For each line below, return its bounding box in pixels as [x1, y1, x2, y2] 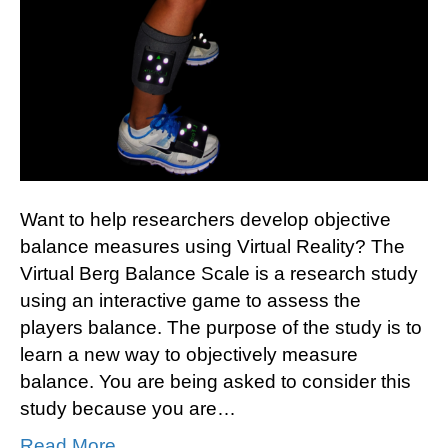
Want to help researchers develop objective [20, 208, 391, 230]
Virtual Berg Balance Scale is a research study [20, 262, 418, 284]
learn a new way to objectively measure [20, 343, 358, 365]
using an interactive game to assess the [20, 289, 361, 311]
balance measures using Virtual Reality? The [20, 235, 405, 257]
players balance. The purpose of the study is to [20, 316, 422, 338]
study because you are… [20, 397, 236, 419]
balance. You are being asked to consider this [20, 370, 411, 392]
